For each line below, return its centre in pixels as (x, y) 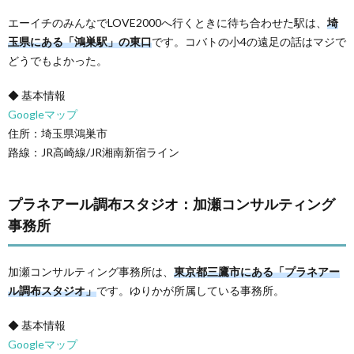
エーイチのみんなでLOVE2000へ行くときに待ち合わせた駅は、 (168, 22)
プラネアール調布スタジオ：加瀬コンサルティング (171, 203)
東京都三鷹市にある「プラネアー (257, 271)
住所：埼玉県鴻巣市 (58, 133)
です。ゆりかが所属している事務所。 (190, 290)
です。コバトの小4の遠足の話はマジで (249, 41)
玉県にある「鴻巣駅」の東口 (80, 41)
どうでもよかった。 (58, 60)
